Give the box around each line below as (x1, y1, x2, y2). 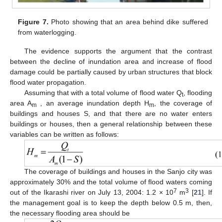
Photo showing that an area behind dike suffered (48, 18, 208, 26)
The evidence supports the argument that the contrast (24, 47, 212, 55)
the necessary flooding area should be (10, 209, 130, 218)
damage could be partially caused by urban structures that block (10, 68, 212, 76)
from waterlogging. (18, 28, 77, 37)
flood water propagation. (10, 78, 86, 87)
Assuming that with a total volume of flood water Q (24, 89, 182, 97)
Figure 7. (18, 18, 49, 26)
